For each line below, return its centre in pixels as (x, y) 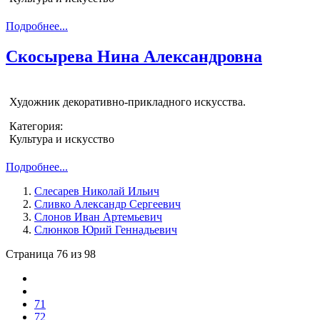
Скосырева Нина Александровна (134, 57)
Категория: (36, 126)
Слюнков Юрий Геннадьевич (106, 230)
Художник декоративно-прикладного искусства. (127, 102)
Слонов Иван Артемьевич (98, 217)
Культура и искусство (62, 139)
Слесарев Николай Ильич (97, 191)
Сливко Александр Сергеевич (107, 204)
